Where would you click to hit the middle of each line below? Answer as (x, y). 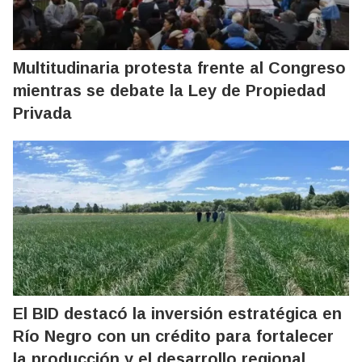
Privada (42, 113)
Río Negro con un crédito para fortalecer (173, 336)
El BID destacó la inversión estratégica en (177, 313)
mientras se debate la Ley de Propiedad (169, 90)
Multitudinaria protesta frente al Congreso (179, 67)
